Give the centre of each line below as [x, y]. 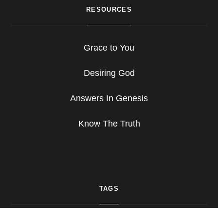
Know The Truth [109, 124]
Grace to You [109, 48]
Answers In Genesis [109, 99]
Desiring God [109, 73]
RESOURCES [109, 10]
